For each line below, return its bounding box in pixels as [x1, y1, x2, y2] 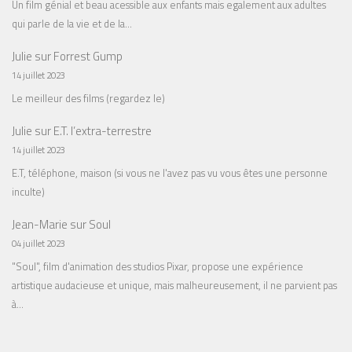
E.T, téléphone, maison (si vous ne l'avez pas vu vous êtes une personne [12, 164, 328, 181]
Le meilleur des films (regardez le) [12, 90, 165, 106]
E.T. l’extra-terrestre [53, 122, 152, 141]
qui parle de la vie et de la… [12, 15, 132, 31]
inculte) [12, 183, 45, 200]
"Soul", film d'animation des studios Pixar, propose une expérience [12, 258, 303, 274]
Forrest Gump [53, 46, 123, 65]
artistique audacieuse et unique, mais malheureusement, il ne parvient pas [12, 277, 337, 293]
